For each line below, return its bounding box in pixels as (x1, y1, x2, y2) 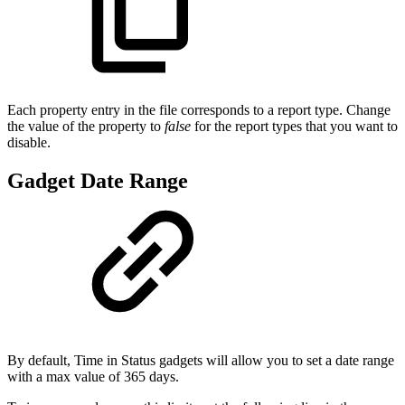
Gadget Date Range (7, 169, 188, 193)
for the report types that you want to (191, 118, 398, 135)
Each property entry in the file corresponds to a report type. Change (7, 102, 391, 118)
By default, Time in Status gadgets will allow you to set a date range (7, 353, 394, 369)
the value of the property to (7, 118, 165, 135)
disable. (7, 135, 51, 151)
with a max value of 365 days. (7, 369, 179, 385)
